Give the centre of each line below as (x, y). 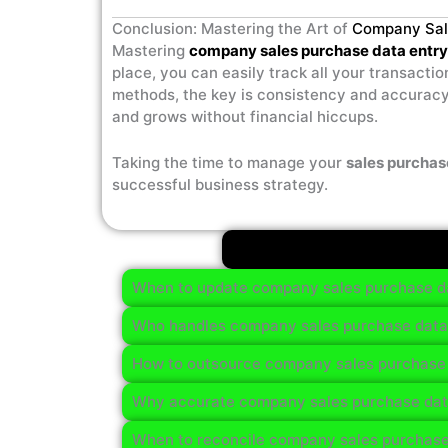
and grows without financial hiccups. (245, 116)
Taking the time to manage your (229, 162)
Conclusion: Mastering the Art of (232, 28)
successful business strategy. (220, 184)
